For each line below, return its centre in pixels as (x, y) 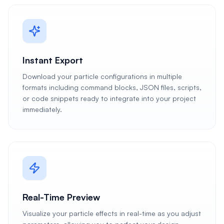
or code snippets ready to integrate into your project (109, 98)
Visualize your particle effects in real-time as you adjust (112, 213)
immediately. (42, 109)
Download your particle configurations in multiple (102, 76)
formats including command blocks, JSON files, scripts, (112, 87)
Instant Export (53, 60)
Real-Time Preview (61, 197)
